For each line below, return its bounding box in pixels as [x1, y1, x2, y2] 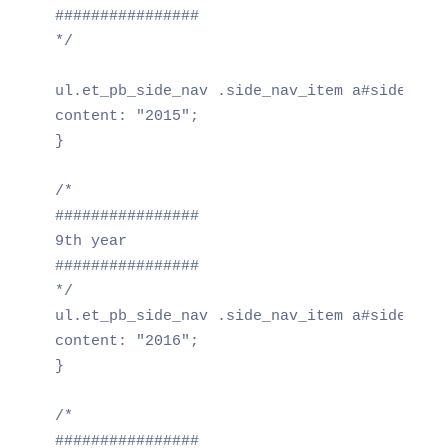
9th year [54, 232, 127, 250]
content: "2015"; [54, 107, 199, 125]
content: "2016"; [54, 332, 199, 350]
